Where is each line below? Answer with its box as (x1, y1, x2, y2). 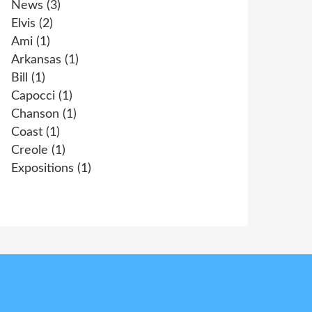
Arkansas (11, 54, 61, 66)
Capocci (11, 90, 55, 102)
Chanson (11, 108, 59, 120)
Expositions (11, 162, 74, 175)
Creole (11, 144, 48, 157)
